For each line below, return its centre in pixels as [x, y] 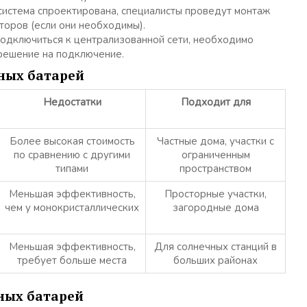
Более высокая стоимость [72, 142]
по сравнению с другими [72, 155]
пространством [216, 169]
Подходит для [216, 102]
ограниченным [216, 155]
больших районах [216, 261]
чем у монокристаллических [72, 208]
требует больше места [72, 261]
